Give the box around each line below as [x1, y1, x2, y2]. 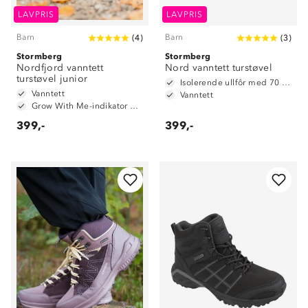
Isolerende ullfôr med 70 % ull [282, 78, 290, 87]
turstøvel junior [16, 73, 88, 85]
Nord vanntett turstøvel [165, 62, 273, 74]
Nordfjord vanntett [16, 62, 104, 74]
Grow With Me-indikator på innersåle [130, 101, 139, 111]
